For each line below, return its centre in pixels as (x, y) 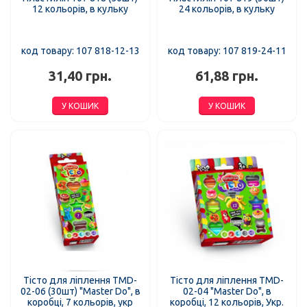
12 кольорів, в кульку (80, 9)
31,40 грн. (80, 76)
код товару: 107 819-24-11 (227, 50)
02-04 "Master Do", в (227, 291)
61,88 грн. (227, 76)
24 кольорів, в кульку (227, 9)
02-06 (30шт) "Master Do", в (80, 291)
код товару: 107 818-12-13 (80, 50)
